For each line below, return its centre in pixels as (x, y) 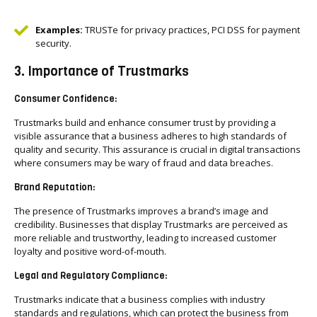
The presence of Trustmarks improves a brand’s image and (141, 211)
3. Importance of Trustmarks (102, 71)
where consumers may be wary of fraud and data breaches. (144, 163)
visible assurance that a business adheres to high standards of (150, 136)
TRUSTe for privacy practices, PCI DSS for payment (191, 30)
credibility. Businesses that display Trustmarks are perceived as (151, 224)
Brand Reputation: (55, 187)
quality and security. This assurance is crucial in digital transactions (157, 149)
